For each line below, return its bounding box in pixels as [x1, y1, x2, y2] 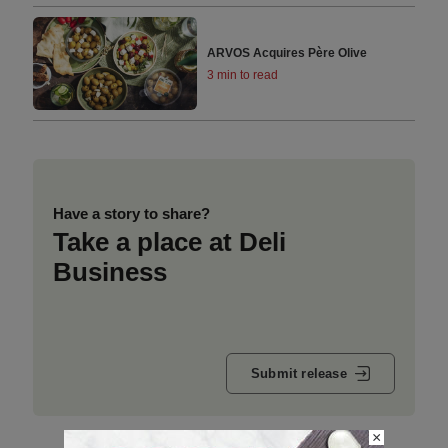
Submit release [251, 366, 347, 382]
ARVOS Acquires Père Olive [207, 45, 368, 60]
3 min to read [207, 67, 279, 82]
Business [52, 256, 167, 287]
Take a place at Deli [52, 226, 286, 257]
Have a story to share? [52, 204, 210, 222]
